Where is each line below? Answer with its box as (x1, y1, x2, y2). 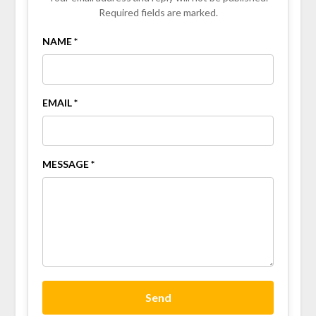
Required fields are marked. (98, 6, 218, 19)
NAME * (42, 35, 78, 48)
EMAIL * (42, 97, 78, 109)
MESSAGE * (42, 158, 95, 171)
